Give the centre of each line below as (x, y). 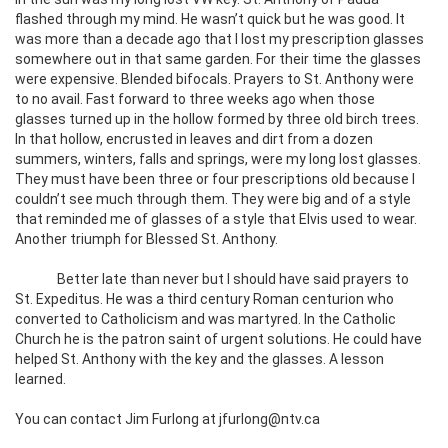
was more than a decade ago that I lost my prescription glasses (219, 39)
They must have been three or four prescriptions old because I (215, 179)
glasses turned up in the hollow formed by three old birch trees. (217, 119)
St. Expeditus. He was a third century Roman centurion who (204, 299)
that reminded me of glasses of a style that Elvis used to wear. (216, 219)
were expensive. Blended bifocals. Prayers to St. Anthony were (214, 79)
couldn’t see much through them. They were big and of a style (213, 199)
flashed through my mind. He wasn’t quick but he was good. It (210, 19)
